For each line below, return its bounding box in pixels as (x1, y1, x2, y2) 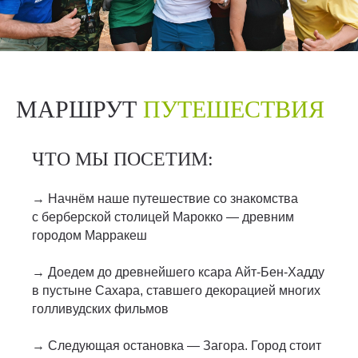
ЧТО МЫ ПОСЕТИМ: (32, 149, 213, 170)
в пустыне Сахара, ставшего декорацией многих (32, 284, 320, 298)
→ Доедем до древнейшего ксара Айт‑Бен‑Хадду (32, 265, 324, 280)
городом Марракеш (32, 229, 147, 243)
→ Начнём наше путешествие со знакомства (32, 192, 298, 206)
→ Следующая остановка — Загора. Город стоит (32, 339, 321, 353)
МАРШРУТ (16, 96, 143, 123)
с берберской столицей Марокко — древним (32, 210, 294, 225)
